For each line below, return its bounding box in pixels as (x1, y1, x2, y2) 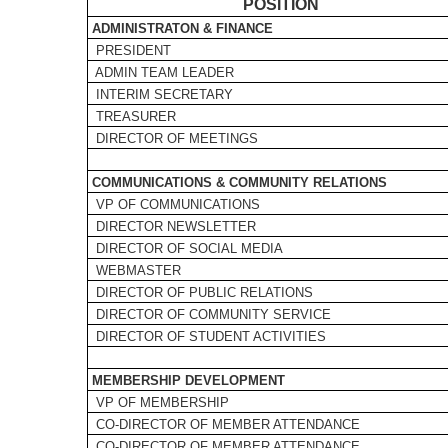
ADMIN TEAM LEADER (88, 65, 234, 80)
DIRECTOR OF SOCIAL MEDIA (88, 241, 283, 256)
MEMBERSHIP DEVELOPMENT (88, 373, 285, 388)
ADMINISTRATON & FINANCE (88, 21, 273, 36)
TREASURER (88, 109, 176, 124)
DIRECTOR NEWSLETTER (88, 219, 256, 234)
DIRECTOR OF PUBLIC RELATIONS (88, 285, 313, 300)
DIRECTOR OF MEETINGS (88, 131, 258, 146)
